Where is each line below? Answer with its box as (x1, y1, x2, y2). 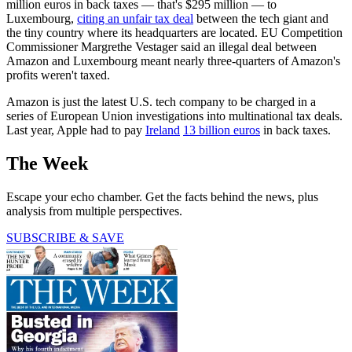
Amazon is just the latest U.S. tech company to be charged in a (6, 95, 316, 109)
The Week (6, 153, 88, 174)
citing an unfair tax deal (77, 12, 193, 26)
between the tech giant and (193, 12, 328, 26)
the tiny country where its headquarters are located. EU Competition (6, 26, 343, 40)
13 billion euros (183, 123, 260, 137)
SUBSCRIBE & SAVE (6, 231, 124, 245)
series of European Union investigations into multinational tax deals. (6, 109, 343, 123)
